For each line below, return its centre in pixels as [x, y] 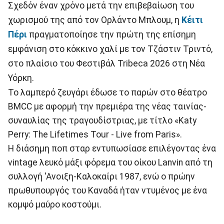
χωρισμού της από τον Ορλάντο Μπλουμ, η [95, 20]
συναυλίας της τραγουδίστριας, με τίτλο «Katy [102, 120]
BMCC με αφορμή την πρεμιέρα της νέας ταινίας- [107, 106]
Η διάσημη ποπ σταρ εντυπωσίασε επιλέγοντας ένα [112, 148]
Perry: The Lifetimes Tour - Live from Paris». [95, 134]
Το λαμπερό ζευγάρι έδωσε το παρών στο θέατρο [107, 92]
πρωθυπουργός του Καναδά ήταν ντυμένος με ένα [107, 190]
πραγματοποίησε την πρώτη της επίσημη [112, 34]
